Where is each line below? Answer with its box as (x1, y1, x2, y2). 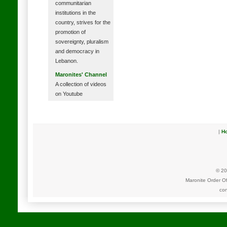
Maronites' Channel (55, 71, 107, 78)
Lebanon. (55, 58, 78, 64)
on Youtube (55, 91, 83, 97)
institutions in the (55, 10, 96, 16)
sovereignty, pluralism (55, 39, 108, 45)
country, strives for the (55, 19, 110, 25)
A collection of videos (55, 81, 106, 87)
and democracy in (55, 48, 99, 54)
